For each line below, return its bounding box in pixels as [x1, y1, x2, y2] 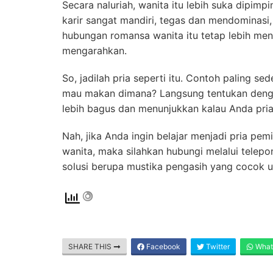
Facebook [144, 242, 180, 251]
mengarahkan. [62, 44, 127, 57]
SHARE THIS [68, 242, 113, 251]
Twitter [204, 242, 230, 251]
